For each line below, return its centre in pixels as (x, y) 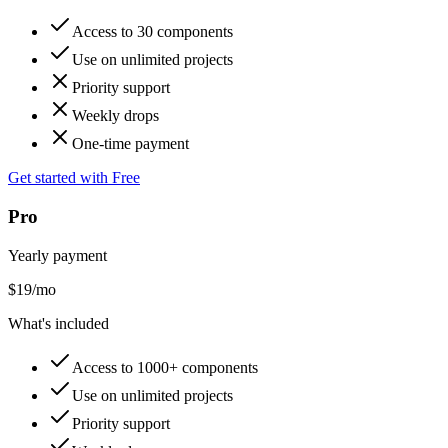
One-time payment (130, 144)
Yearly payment (57, 255)
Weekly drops (115, 116)
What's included (58, 323)
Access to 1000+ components (165, 367)
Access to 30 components (152, 32)
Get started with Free (74, 178)
